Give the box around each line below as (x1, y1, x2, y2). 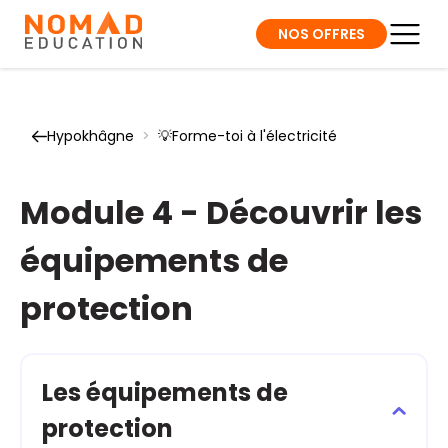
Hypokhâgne (47, 126, 134, 146)
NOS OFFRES (278, 23, 365, 44)
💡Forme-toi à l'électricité (158, 126, 337, 146)
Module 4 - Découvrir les (20, 190, 422, 235)
